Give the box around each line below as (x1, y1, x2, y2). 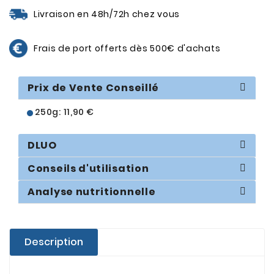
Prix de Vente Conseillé (28, 81, 160, 95)
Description (24, 235, 83, 250)
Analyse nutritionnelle (28, 185, 156, 199)
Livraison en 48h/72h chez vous (34, 8, 180, 21)
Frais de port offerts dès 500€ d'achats (34, 42, 221, 55)
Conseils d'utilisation (28, 161, 149, 176)
